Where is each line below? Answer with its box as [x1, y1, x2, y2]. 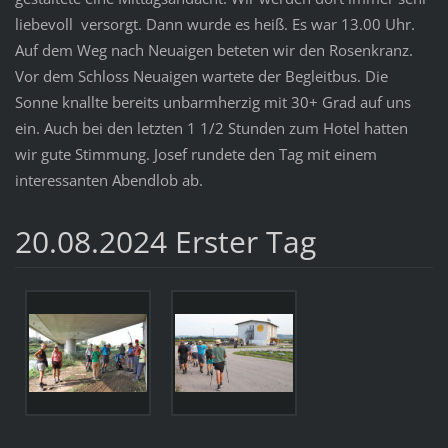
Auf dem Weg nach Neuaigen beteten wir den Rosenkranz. [14, 40, 413, 61]
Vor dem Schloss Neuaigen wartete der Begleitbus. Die [14, 66, 388, 87]
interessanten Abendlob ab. [14, 170, 203, 191]
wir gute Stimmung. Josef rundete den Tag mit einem [14, 144, 377, 165]
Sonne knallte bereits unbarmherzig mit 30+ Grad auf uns [14, 92, 411, 113]
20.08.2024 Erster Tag [14, 221, 316, 263]
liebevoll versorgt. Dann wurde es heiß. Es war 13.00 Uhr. [14, 14, 415, 35]
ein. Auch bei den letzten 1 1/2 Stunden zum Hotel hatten [14, 118, 408, 139]
